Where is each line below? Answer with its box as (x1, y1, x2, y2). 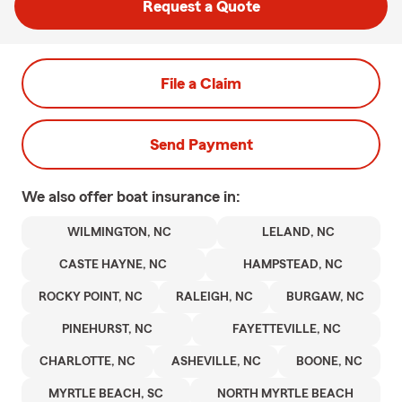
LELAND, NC (262, 226, 336, 239)
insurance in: (152, 188, 240, 205)
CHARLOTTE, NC (39, 355, 135, 368)
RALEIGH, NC (175, 291, 253, 303)
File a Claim (161, 75, 241, 92)
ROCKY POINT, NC (38, 291, 143, 303)
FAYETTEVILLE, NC (232, 323, 341, 336)
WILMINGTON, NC (66, 226, 171, 239)
